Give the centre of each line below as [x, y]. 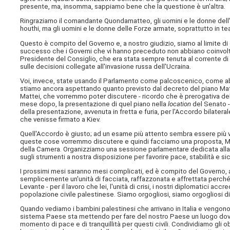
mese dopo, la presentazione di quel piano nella [94, 104]
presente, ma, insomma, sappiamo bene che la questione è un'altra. [123, 7]
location [180, 104]
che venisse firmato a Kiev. [61, 119]
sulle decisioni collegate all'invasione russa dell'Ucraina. [106, 66]
